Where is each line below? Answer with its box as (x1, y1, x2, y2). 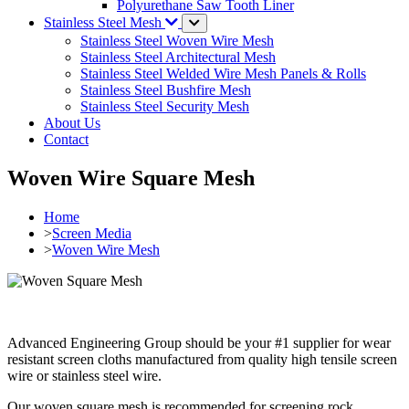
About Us (44, 115, 100, 131)
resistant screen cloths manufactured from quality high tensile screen (7, 351, 397, 367)
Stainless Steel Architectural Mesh (80, 49, 276, 65)
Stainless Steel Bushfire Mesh (80, 82, 251, 98)
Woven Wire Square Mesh (7, 165, 255, 190)
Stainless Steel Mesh (44, 15, 162, 30)
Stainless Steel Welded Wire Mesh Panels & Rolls (80, 66, 366, 81)
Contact (44, 131, 89, 147)
